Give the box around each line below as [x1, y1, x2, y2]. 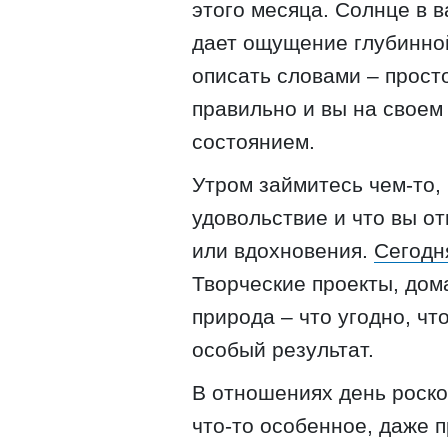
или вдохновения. [192, 238, 374, 262]
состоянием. [192, 129, 315, 153]
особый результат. [192, 337, 374, 361]
